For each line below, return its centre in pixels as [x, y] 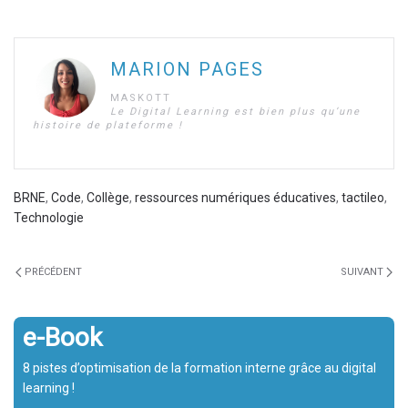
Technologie [49, 218]
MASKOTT [141, 98]
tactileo [363, 198]
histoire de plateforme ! [108, 125]
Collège [108, 198]
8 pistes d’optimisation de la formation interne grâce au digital [199, 368]
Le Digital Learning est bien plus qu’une [235, 112]
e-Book [62, 337]
